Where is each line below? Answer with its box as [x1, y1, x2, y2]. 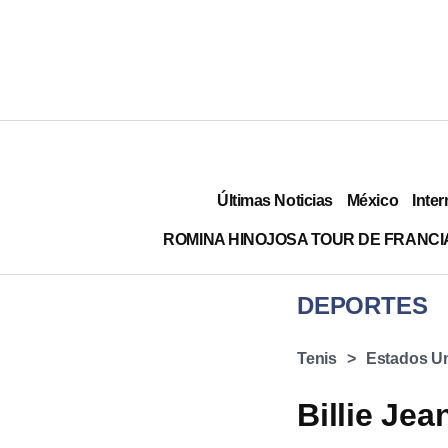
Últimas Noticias [217, 191, 333, 209]
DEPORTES [297, 292, 428, 319]
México [346, 191, 399, 209]
